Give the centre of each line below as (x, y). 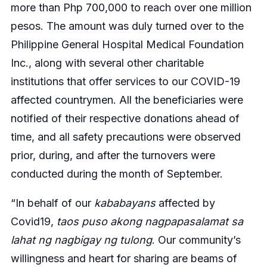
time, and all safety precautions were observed (125, 137)
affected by (185, 203)
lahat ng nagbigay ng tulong (81, 240)
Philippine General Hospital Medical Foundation (127, 45)
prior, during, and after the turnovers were (113, 156)
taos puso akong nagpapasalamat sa (150, 222)
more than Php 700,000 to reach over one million (131, 8)
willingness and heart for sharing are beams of (124, 259)
